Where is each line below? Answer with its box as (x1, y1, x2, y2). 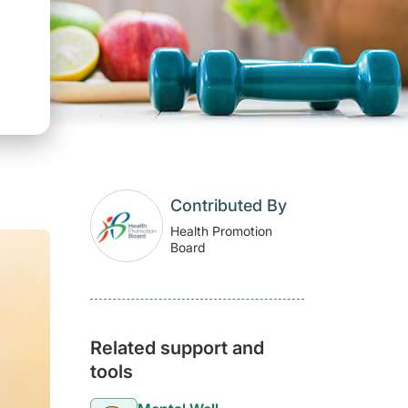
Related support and (90, 337, 264, 360)
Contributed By (170, 196, 287, 216)
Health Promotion (170, 223, 272, 240)
